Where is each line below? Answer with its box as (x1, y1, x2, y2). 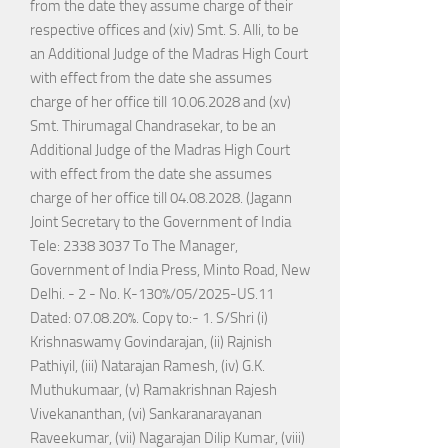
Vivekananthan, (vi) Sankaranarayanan (30, 405, 262, 424)
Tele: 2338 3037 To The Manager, (30, 237, 238, 256)
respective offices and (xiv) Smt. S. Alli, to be (30, 21, 299, 40)
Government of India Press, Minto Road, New (30, 261, 310, 280)
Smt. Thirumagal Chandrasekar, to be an (30, 117, 276, 136)
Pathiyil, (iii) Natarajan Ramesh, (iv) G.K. (30, 357, 265, 376)
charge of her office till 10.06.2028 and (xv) (30, 93, 291, 112)
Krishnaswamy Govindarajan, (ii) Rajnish (30, 333, 272, 352)
